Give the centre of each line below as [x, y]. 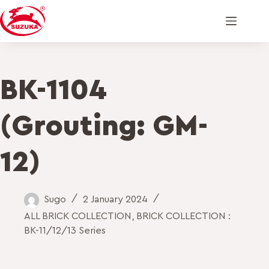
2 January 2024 [115, 199]
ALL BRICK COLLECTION [78, 216]
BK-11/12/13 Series [65, 230]
